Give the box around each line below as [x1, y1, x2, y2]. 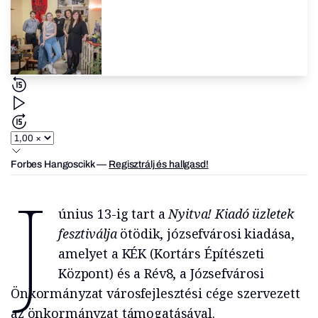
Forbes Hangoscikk [11, 159, 95, 170]
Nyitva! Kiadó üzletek [168, 205, 295, 223]
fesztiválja [57, 225, 117, 243]
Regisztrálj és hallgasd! [109, 159, 209, 170]
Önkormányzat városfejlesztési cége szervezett [11, 285, 300, 302]
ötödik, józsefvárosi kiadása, [116, 225, 295, 243]
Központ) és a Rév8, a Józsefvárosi [57, 265, 265, 283]
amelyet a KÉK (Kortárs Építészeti [57, 245, 265, 263]
